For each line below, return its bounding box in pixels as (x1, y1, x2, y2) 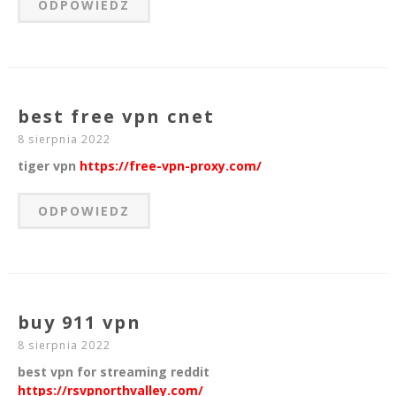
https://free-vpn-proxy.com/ (80, 157, 262, 175)
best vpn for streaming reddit (18, 363, 209, 381)
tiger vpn (18, 157, 80, 175)
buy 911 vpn (18, 310, 141, 335)
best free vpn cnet (18, 104, 215, 129)
